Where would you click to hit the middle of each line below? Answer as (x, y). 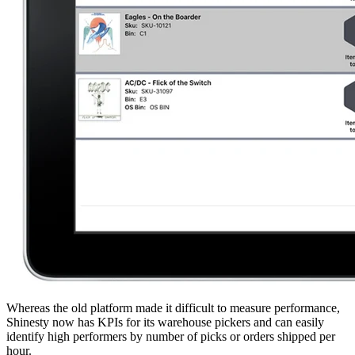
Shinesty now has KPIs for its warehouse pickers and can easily (165, 322)
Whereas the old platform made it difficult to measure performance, (173, 307)
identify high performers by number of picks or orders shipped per (171, 336)
